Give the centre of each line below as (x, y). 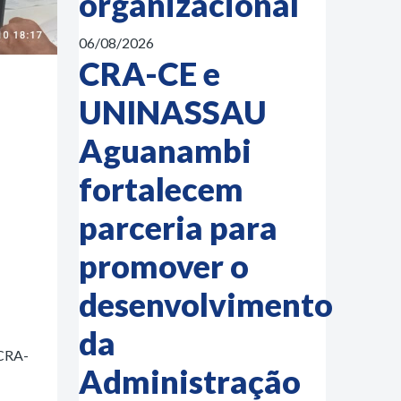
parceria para (178, 227)
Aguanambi (165, 150)
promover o (164, 266)
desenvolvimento (206, 304)
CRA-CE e (149, 73)
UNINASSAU (173, 112)
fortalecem (161, 189)
